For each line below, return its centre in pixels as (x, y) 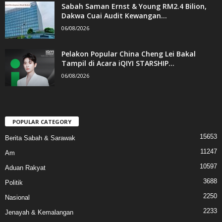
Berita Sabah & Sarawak (40, 138)
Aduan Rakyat (25, 167)
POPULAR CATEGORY (42, 121)
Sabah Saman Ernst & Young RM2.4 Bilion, (134, 6)
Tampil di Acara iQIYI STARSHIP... (118, 63)
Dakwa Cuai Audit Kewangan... (114, 15)
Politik (14, 182)
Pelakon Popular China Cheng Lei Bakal (129, 54)
